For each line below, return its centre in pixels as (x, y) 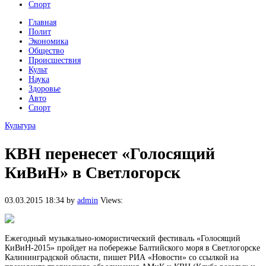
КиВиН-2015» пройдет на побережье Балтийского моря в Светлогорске (132, 248)
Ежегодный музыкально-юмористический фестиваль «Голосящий (123, 238)
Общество (46, 50)
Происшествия (55, 60)
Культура (20, 125)
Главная (42, 22)
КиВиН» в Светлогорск (93, 172)
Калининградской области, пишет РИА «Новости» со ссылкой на (122, 257)
